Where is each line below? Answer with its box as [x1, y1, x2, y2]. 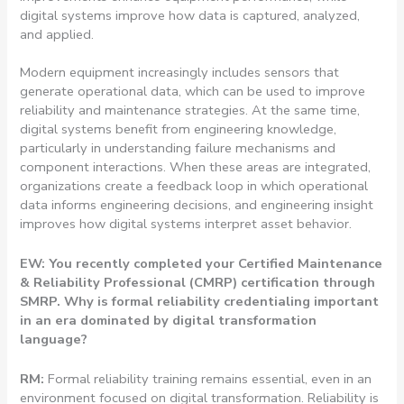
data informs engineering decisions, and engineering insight [20, 195, 374, 214]
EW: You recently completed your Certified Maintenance [20, 254, 383, 273]
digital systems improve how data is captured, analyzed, [20, 5, 361, 24]
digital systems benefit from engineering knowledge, [20, 119, 337, 138]
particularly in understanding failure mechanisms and [20, 138, 336, 157]
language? [20, 330, 88, 349]
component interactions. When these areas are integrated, [20, 157, 372, 176]
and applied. [20, 24, 95, 43]
